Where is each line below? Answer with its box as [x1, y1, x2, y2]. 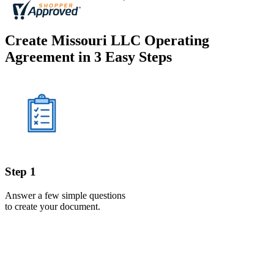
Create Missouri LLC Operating [5, 32, 209, 49]
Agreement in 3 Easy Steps [5, 49, 172, 65]
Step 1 [5, 165, 36, 178]
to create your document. [5, 201, 100, 212]
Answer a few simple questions [5, 190, 125, 201]
